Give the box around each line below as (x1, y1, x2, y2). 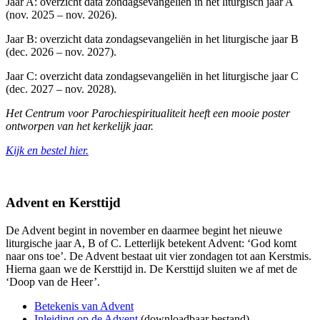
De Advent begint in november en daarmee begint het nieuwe (6, 224, 282, 236)
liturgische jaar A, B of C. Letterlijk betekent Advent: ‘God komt (6, 236, 296, 249)
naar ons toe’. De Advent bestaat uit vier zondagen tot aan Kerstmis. (6, 249, 311, 262)
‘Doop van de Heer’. (6, 275, 100, 288)
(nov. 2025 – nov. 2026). (6, 9, 117, 21)
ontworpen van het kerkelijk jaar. (6, 120, 154, 133)
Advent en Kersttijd (6, 194, 121, 210)
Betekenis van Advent (34, 299, 134, 312)
